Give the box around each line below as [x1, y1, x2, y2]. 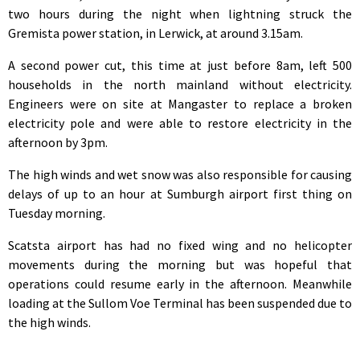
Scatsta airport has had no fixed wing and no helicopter [8, 236, 352, 253]
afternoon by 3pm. [8, 133, 108, 150]
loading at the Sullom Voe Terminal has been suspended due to [8, 294, 352, 311]
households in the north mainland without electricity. [8, 76, 352, 92]
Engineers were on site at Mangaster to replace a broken [8, 95, 352, 112]
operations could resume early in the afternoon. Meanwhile [8, 275, 352, 292]
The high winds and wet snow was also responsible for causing [8, 166, 352, 182]
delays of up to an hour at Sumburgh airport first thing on [8, 185, 352, 202]
